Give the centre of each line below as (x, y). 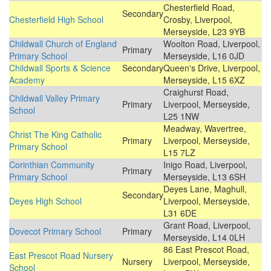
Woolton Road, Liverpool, (212, 44)
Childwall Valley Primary (54, 98)
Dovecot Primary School (55, 231)
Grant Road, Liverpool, (207, 225)
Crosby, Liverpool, (198, 20)
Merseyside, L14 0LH (204, 237)
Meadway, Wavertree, (205, 129)
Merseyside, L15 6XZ (204, 80)
